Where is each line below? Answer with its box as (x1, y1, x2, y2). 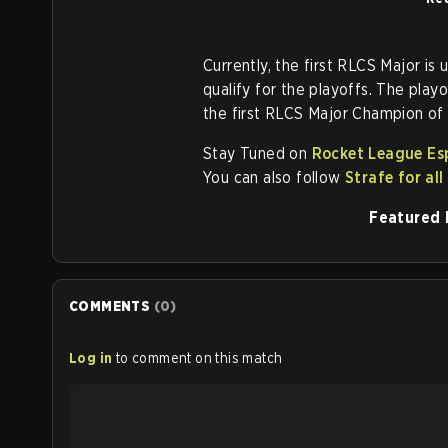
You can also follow (203, 168, 346, 188)
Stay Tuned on (203, 144, 312, 164)
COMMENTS (69, 298, 151, 315)
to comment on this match (115, 350, 283, 367)
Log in (69, 350, 113, 367)
